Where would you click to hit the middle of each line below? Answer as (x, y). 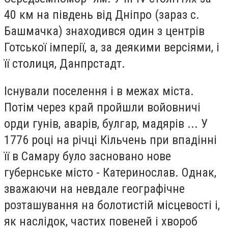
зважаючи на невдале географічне (94, 189)
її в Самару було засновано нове (88, 156)
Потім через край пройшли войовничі (102, 107)
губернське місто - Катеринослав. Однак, (110, 172)
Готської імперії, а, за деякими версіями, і (112, 47)
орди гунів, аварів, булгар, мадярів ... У (106, 123)
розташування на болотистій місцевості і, (112, 205)
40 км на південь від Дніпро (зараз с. (102, 15)
